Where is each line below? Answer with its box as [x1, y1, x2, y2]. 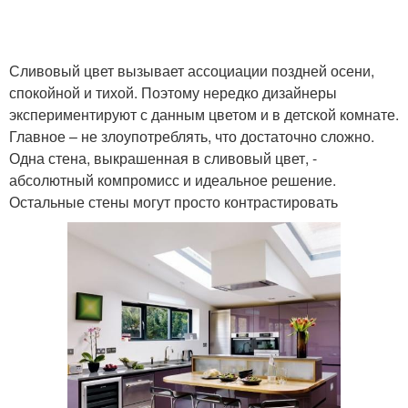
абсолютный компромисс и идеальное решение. [9, 168, 336, 190]
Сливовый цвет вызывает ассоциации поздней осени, [9, 59, 374, 81]
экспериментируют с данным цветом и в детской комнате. [9, 103, 399, 125]
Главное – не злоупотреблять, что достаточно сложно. [9, 125, 374, 147]
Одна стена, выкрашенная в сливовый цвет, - [9, 147, 317, 168]
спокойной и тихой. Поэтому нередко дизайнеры [9, 81, 337, 103]
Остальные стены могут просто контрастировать [9, 190, 338, 212]
